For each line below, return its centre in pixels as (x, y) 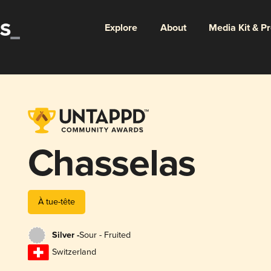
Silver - (65, 236)
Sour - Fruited (105, 235)
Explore (121, 28)
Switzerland (74, 252)
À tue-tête (56, 201)
